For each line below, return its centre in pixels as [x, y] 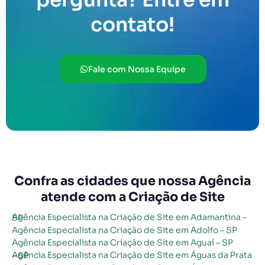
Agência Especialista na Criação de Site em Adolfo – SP [125, 230]
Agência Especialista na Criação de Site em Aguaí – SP [122, 242]
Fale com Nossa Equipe [137, 69]
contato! [132, 25]
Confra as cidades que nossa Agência [132, 181]
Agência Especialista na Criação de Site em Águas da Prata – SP [20, 255]
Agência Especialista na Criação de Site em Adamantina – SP [17, 217]
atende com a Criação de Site [132, 197]
